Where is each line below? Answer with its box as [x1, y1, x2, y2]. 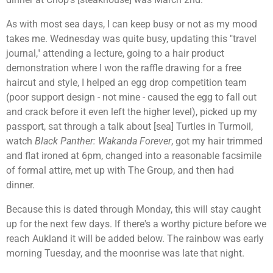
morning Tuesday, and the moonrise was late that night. [6, 247, 244, 260]
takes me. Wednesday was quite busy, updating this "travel [6, 32, 257, 44]
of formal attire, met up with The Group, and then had [6, 164, 234, 176]
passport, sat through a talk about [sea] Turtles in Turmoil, [6, 120, 253, 132]
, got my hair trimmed [171, 135, 263, 147]
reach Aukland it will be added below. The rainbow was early [6, 233, 264, 245]
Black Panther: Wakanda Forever [35, 135, 171, 147]
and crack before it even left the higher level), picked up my [6, 105, 257, 118]
